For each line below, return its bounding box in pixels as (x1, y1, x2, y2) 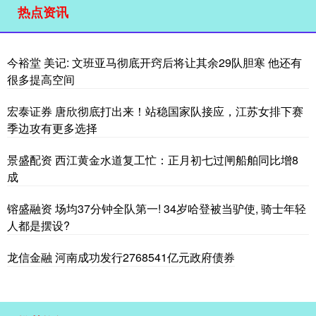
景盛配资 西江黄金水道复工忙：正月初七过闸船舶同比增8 (7, 151, 298, 168)
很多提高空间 (7, 71, 75, 87)
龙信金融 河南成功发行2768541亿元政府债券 (7, 248, 235, 265)
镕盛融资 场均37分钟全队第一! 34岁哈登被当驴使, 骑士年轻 (7, 200, 306, 217)
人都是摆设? (7, 217, 70, 233)
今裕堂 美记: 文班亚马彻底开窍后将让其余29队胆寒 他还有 (7, 54, 302, 71)
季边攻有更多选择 (7, 119, 97, 136)
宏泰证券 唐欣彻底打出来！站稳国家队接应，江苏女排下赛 (7, 102, 303, 119)
